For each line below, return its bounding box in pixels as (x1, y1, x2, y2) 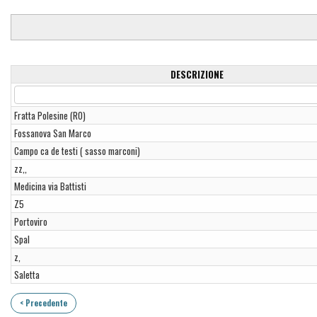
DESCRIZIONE (170, 67, 224, 81)
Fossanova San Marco (13, 126, 91, 140)
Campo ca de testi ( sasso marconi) (13, 144, 140, 158)
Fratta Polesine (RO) (13, 108, 86, 122)
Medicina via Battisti (13, 179, 86, 193)
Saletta (13, 267, 40, 282)
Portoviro (13, 214, 47, 229)
